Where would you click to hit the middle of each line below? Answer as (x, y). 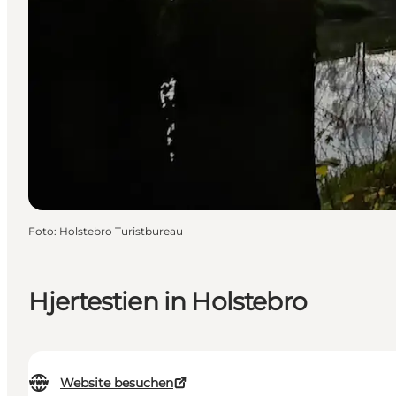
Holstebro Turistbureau (121, 231)
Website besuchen (117, 383)
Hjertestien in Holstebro (168, 301)
